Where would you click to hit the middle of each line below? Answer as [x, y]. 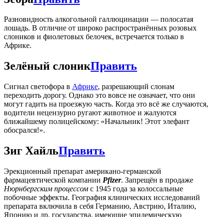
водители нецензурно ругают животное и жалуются [90, 113]
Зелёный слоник [47, 66]
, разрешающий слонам [136, 87]
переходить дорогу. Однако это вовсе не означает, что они [100, 95]
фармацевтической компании [53, 180]
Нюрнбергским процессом [46, 189]
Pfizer [112, 180]
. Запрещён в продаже [157, 180]
